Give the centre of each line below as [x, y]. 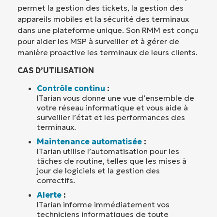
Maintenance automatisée [89, 141]
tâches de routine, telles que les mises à [112, 161]
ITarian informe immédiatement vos [103, 204]
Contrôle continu [71, 88]
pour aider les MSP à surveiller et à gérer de [98, 41]
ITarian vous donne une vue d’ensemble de [116, 98]
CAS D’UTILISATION [56, 70]
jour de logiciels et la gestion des [98, 170]
